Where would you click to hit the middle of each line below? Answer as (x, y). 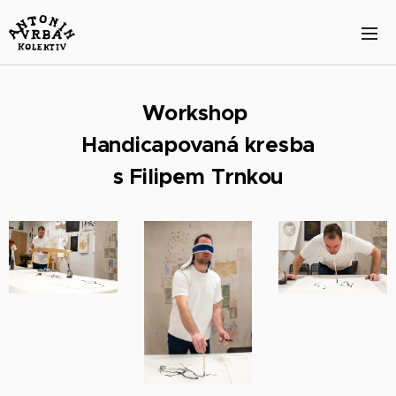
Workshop (198, 113)
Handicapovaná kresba (198, 145)
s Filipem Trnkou (198, 177)
